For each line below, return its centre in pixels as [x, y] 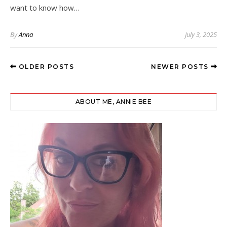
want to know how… [45, 7]
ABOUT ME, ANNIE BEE [113, 101]
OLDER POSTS [45, 66]
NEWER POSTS [181, 66]
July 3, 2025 [201, 34]
